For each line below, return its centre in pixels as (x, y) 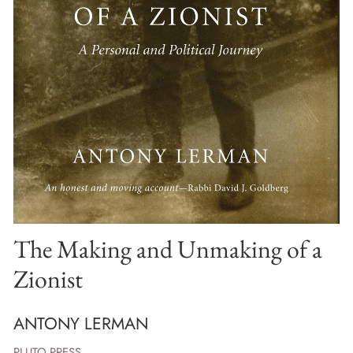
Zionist (48, 278)
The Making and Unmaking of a (168, 248)
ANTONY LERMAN (81, 324)
